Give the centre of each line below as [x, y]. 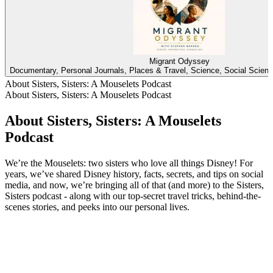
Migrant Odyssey [179, 62]
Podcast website [36, 218]
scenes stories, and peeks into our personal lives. [97, 207]
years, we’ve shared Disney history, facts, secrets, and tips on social [134, 174]
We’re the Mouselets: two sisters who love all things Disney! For [129, 163]
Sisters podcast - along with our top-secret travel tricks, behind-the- [133, 196]
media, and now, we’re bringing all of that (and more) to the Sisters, [134, 185]
